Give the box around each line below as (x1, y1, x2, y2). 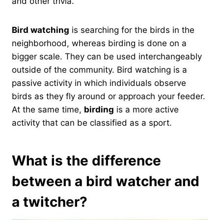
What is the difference (12, 152, 161, 169)
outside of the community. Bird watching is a (12, 64, 187, 75)
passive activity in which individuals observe (12, 78, 186, 88)
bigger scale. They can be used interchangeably (12, 51, 202, 61)
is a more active (114, 104, 179, 114)
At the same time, (12, 104, 84, 114)
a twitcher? (12, 193, 87, 210)
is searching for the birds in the (69, 25, 194, 35)
